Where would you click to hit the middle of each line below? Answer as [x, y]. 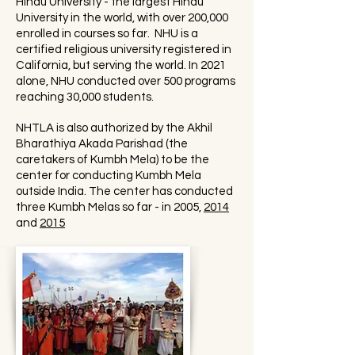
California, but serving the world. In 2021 [121, 65]
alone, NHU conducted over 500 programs [126, 81]
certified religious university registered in [124, 50]
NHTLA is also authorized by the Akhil [114, 128]
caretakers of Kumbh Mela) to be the [113, 160]
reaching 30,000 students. [85, 97]
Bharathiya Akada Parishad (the [102, 144]
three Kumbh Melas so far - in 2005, [110, 207]
